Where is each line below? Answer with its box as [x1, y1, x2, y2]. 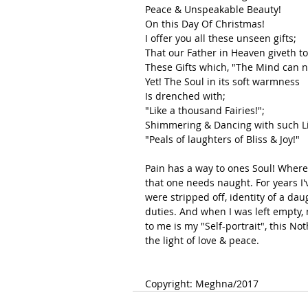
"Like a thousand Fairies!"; [145, 103, 265, 117]
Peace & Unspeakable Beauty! [145, 2, 281, 16]
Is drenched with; [145, 89, 225, 102]
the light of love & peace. [145, 233, 259, 247]
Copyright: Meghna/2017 [145, 276, 261, 290]
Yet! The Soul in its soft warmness [145, 74, 302, 88]
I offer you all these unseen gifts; [145, 31, 296, 45]
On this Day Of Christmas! [145, 16, 265, 30]
